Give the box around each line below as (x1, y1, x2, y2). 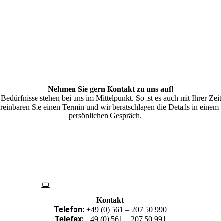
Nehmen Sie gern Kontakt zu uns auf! (47, 85, 174, 94)
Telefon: (53, 205, 84, 215)
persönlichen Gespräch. (69, 111, 142, 120)
